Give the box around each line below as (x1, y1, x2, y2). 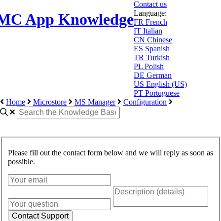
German (147, 71, 172, 79)
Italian (143, 27, 162, 35)
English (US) (146, 80, 187, 88)
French (146, 18, 167, 26)
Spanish (145, 44, 170, 53)
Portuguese (145, 89, 180, 97)
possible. (8, 157, 35, 166)
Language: (134, 9, 167, 17)
